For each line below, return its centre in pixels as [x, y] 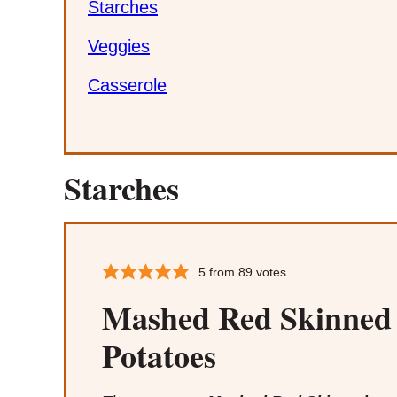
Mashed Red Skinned [247, 317]
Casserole [127, 85]
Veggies [119, 46]
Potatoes [159, 355]
